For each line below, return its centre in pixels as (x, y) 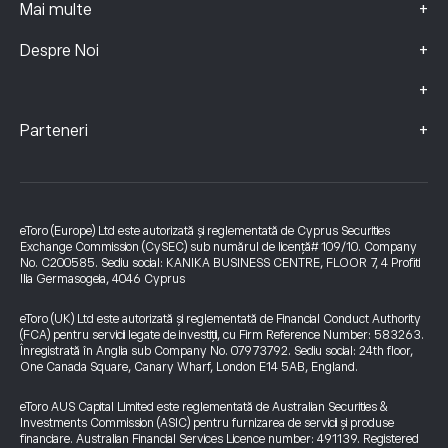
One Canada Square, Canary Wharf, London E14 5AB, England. (189, 367)
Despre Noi (59, 51)
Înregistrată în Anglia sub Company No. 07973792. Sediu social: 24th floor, (216, 351)
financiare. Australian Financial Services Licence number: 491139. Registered (219, 439)
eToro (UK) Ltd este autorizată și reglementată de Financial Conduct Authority (220, 319)
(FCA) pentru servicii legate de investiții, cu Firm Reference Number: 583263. (222, 335)
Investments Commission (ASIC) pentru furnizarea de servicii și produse (207, 423)
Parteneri (54, 131)
